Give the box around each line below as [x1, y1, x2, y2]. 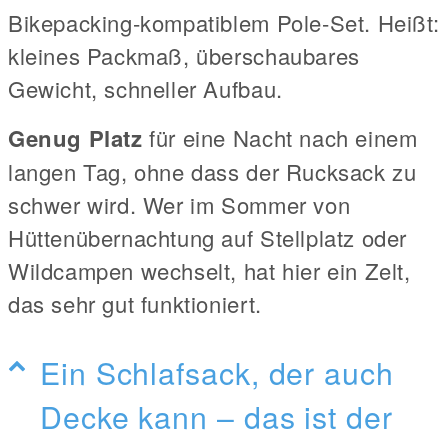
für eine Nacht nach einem [142, 121, 418, 153]
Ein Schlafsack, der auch [40, 349, 394, 394]
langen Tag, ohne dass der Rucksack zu [8, 155, 417, 187]
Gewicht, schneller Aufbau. [8, 72, 283, 104]
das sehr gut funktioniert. [8, 287, 262, 319]
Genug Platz [8, 121, 143, 154]
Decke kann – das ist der [40, 393, 393, 438]
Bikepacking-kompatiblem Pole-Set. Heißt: [8, 6, 440, 38]
